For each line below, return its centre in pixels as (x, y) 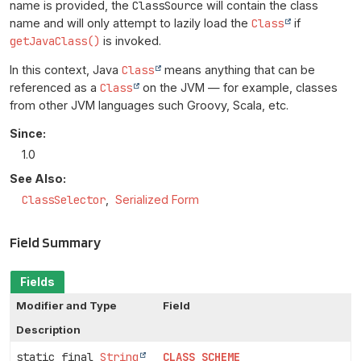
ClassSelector (64, 199)
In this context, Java (66, 70)
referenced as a (55, 88)
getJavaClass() (55, 41)
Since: (28, 133)
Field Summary (55, 242)
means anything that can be (238, 70)
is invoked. (131, 40)
